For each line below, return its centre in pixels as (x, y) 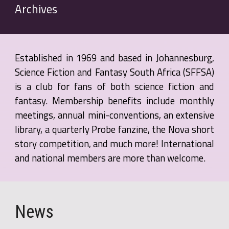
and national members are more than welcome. (110, 158)
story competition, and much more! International (114, 144)
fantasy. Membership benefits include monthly (114, 101)
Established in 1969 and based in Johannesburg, (114, 58)
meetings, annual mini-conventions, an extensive (114, 115)
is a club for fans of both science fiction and (114, 86)
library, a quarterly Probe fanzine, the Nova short (114, 129)
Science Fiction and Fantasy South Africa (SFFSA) (114, 72)
